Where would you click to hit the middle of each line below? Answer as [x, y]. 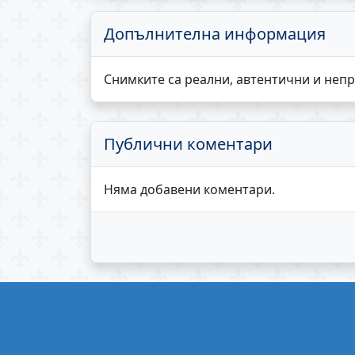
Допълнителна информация [215, 34]
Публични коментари [188, 144]
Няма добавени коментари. [189, 190]
